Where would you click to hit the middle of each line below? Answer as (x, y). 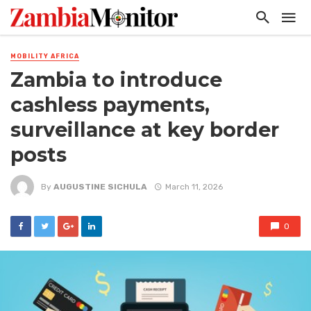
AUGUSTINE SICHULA (100, 186)
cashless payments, (110, 105)
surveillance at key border (145, 130)
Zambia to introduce (116, 80)
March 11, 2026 (194, 186)
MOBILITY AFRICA (45, 56)
